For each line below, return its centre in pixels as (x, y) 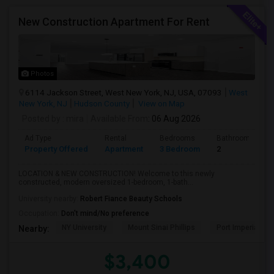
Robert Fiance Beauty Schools (131, 199)
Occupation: (40, 213)
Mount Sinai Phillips (161, 228)
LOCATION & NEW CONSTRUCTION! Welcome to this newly (117, 174)
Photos (41, 74)
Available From (119, 119)
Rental (116, 138)
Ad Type (38, 138)
